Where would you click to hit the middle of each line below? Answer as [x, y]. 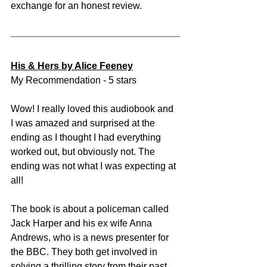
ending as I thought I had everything [87, 137]
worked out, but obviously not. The [84, 151]
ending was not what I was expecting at [94, 166]
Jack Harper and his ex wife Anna [83, 223]
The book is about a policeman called [91, 209]
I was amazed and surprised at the [84, 123]
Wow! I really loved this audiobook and [93, 108]
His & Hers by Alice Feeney [72, 66]
